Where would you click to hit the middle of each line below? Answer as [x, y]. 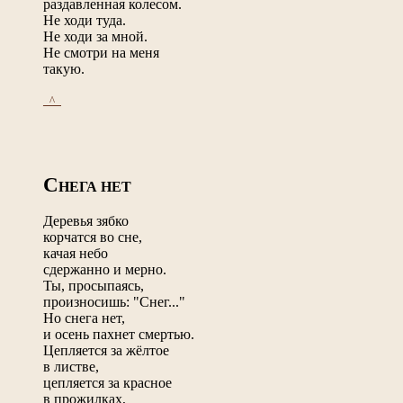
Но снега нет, [84, 318]
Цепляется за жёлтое [106, 350]
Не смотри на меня [101, 52]
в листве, [71, 366]
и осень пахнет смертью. [119, 334]
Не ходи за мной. [95, 36]
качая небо [76, 253]
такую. [64, 68]
